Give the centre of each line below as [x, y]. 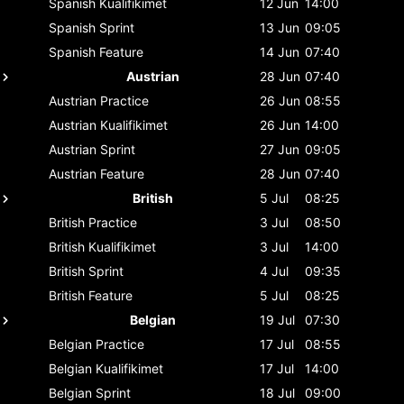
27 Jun [280, 149]
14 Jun [280, 51]
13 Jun [280, 27]
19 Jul [277, 319]
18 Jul [277, 392]
